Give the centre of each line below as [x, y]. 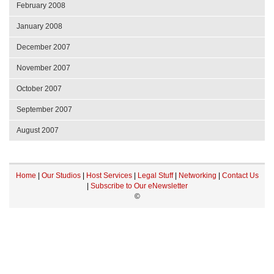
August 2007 [38, 130]
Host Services [109, 175]
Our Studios [61, 175]
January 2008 [39, 26]
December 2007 [43, 47]
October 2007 [39, 88]
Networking [197, 175]
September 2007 [44, 109]
